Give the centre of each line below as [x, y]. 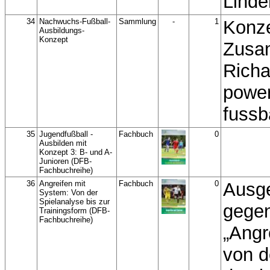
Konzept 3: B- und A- [76, 152]
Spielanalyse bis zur [74, 202]
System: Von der [68, 193]
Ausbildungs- [62, 30]
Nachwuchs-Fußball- [75, 21]
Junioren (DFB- [65, 161]
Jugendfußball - [66, 134]
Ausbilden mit [63, 143]
